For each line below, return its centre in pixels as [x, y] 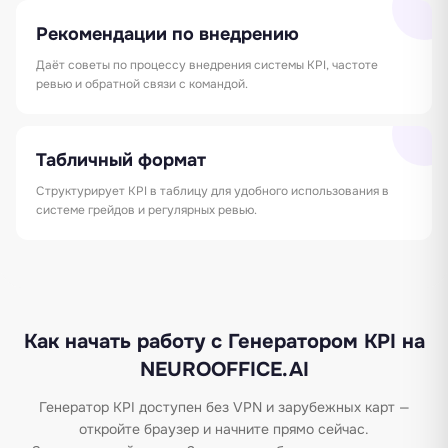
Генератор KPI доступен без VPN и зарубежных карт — [224, 406]
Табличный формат [121, 159]
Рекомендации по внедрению [167, 33]
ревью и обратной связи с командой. [142, 83]
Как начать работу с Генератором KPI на [224, 341]
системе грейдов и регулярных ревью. [146, 209]
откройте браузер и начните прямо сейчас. [224, 428]
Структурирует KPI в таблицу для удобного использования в [212, 190]
